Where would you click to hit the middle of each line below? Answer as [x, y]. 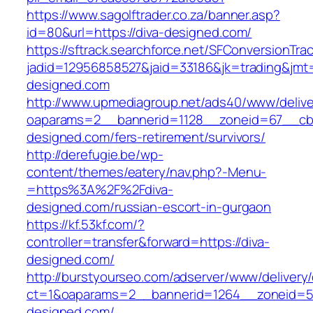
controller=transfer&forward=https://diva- [148, 242]
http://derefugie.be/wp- [95, 155]
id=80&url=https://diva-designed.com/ [139, 32]
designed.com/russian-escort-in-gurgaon [149, 207]
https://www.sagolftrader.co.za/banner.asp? [153, 15]
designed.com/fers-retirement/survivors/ [146, 137]
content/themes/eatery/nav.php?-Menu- [147, 172]
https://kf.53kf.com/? [86, 225]
